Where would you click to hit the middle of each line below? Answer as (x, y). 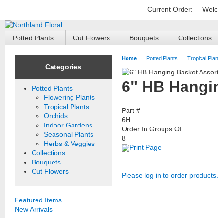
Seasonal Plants (69, 135)
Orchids (56, 116)
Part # (131, 111)
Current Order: (170, 9)
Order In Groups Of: (153, 129)
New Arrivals (34, 209)
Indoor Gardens (68, 125)
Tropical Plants (66, 107)
